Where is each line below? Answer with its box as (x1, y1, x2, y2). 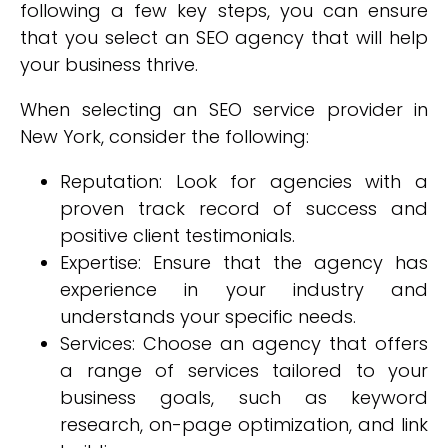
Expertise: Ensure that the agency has (60, 250, 428, 275)
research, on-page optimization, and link (60, 412, 428, 437)
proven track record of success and (60, 196, 428, 221)
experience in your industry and (60, 277, 428, 302)
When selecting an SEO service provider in (20, 97, 428, 122)
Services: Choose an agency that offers (60, 331, 428, 356)
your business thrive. (20, 52, 198, 77)
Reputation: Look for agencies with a (60, 169, 428, 194)
